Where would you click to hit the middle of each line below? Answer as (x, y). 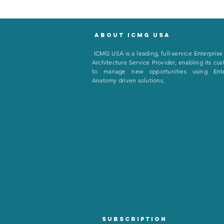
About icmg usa (132, 35)
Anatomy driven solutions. (128, 80)
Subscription (134, 219)
